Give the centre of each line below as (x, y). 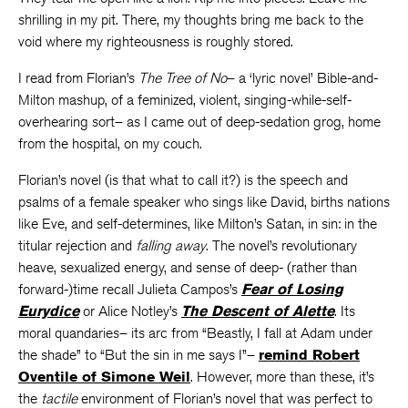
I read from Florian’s (78, 78)
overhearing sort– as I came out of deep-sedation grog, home (199, 122)
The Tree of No (183, 78)
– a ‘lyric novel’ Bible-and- (302, 78)
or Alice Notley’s (130, 311)
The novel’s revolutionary (283, 245)
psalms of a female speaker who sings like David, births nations (204, 202)
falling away (171, 245)
